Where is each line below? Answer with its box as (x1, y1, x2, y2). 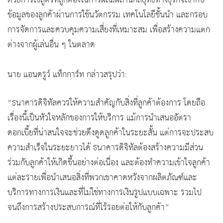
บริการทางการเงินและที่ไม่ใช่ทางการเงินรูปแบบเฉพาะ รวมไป (7, 185, 202, 201)
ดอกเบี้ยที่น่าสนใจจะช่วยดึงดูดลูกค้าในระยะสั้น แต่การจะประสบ (7, 125, 214, 141)
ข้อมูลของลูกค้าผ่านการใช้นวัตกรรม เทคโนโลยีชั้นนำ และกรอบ (7, 7, 208, 23)
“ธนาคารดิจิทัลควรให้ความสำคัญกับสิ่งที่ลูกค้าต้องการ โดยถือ (7, 95, 205, 111)
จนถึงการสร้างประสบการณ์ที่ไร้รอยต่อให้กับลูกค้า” (7, 200, 169, 216)
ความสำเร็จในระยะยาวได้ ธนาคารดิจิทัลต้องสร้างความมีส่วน (7, 140, 203, 156)
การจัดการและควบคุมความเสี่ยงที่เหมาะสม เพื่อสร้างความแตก (7, 22, 210, 38)
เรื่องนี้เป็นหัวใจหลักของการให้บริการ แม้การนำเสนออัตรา (7, 110, 191, 126)
